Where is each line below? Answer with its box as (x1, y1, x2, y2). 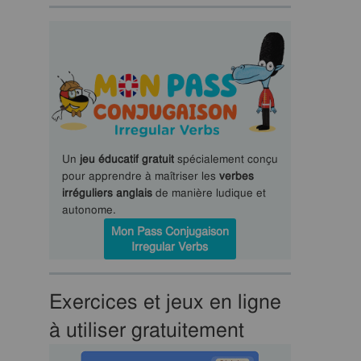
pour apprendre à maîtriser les (61, 168, 219, 183)
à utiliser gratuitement (48, 316, 244, 343)
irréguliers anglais (61, 185, 152, 200)
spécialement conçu (173, 151, 278, 166)
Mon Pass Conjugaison (110, 223, 229, 239)
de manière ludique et (151, 185, 266, 200)
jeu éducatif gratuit (79, 151, 174, 166)
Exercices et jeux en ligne (48, 288, 281, 315)
